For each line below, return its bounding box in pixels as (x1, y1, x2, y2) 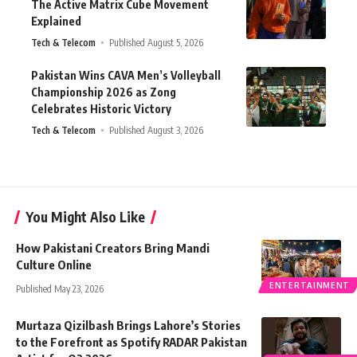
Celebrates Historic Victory (31, 101, 171, 116)
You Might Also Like (25, 207, 145, 226)
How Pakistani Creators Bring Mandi (16, 240, 210, 255)
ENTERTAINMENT (269, 280, 351, 290)
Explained (31, 14, 81, 28)
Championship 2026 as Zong (31, 84, 176, 99)
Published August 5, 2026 (109, 36, 204, 49)
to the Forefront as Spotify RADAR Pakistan (16, 334, 247, 349)
